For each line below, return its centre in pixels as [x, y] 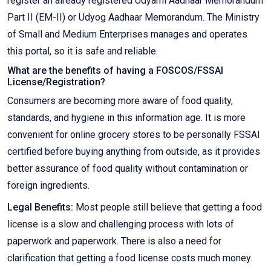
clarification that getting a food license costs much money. [130, 258]
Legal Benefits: [40, 207]
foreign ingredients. [48, 186]
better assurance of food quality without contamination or [128, 169]
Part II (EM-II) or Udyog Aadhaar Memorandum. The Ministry [133, 18]
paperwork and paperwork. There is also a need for [114, 241]
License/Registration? [56, 82]
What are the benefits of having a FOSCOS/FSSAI [115, 71]
